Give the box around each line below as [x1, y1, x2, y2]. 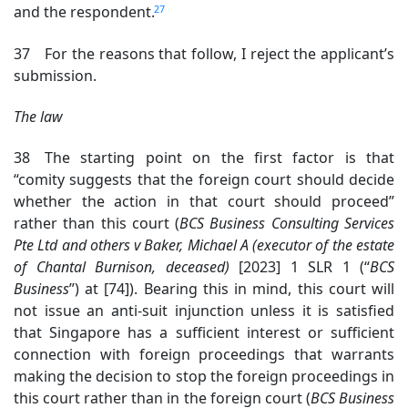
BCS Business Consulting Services [179, 213, 395, 234]
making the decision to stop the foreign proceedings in [14, 366, 394, 387]
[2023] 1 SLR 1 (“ [229, 257, 370, 278]
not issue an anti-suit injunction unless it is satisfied [14, 301, 394, 321]
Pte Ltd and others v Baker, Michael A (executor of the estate [14, 235, 394, 256]
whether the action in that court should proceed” [14, 191, 394, 212]
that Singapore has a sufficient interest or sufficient [14, 322, 394, 343]
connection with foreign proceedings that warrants [14, 344, 394, 365]
